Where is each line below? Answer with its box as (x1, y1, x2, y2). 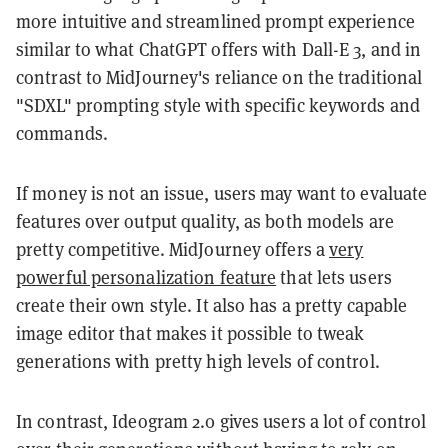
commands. (16, 121, 108, 145)
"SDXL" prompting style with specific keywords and (16, 93, 420, 117)
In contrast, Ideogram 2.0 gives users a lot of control (16, 409, 427, 433)
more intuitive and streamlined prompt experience (16, 9, 415, 33)
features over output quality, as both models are (16, 209, 394, 233)
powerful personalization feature (16, 265, 277, 289)
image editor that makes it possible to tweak (16, 321, 365, 345)
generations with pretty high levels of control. (16, 349, 380, 373)
